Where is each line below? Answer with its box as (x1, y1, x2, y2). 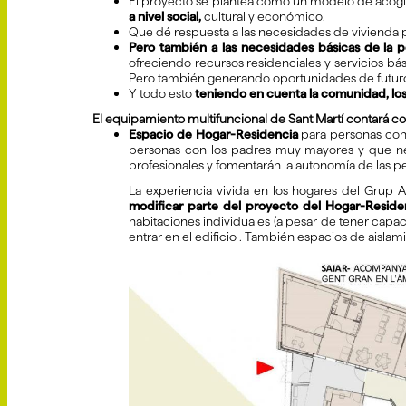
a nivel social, (129, 9, 201, 24)
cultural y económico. (201, 9, 325, 24)
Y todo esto (129, 86, 192, 101)
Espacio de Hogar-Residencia (129, 127, 302, 142)
